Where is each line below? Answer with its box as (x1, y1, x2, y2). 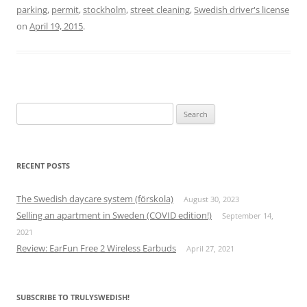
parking (16, 3, 47, 16)
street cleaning (130, 3, 190, 16)
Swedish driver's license (194, 3, 289, 16)
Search (16, 104, 43, 117)
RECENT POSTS (16, 160, 70, 171)
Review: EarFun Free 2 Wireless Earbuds (16, 242, 176, 255)
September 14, (222, 210, 273, 221)
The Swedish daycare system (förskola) (16, 193, 173, 206)
